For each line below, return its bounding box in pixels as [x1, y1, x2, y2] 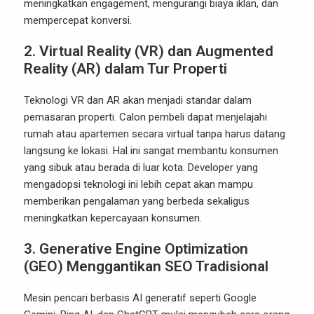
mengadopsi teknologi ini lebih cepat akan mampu [24, 178, 253, 191]
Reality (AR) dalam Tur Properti [24, 60, 227, 77]
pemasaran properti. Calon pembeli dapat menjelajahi [24, 111, 267, 123]
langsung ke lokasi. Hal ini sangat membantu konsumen [24, 144, 278, 157]
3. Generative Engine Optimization [24, 240, 248, 257]
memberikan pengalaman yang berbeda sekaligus [24, 195, 250, 207]
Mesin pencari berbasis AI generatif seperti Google [24, 292, 257, 304]
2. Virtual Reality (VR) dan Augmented [24, 43, 273, 60]
